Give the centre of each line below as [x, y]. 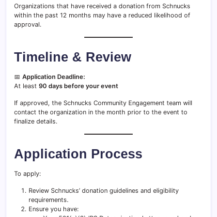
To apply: [28, 174]
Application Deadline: [54, 77]
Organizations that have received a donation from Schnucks [102, 6]
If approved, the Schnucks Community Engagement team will [103, 103]
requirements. [49, 200]
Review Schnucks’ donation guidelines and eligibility [104, 191]
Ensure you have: [54, 209]
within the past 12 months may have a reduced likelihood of [102, 15]
